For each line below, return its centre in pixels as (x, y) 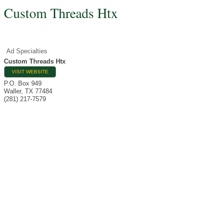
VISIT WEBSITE (30, 72)
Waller (12, 91)
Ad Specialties (27, 51)
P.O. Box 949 (23, 83)
